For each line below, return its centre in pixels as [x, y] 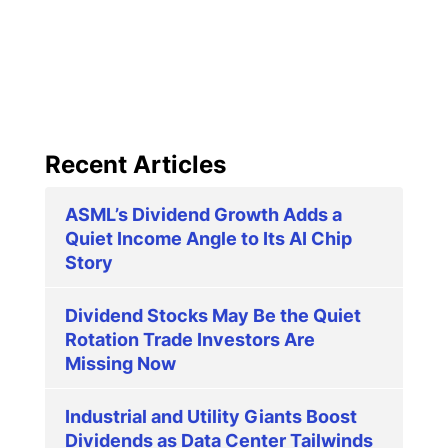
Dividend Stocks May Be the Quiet [213, 316]
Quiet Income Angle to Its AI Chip [208, 239]
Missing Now [120, 364]
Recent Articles [135, 165]
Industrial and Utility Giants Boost [211, 417]
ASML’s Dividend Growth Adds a [203, 215]
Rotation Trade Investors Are [190, 340]
